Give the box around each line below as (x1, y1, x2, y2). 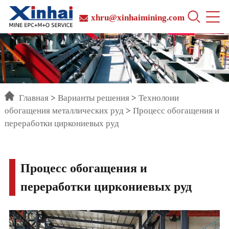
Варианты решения (58, 93, 130, 103)
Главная (19, 93, 49, 103)
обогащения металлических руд (5, 106, 124, 116)
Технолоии (139, 93, 179, 103)
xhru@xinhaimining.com (91, 12, 185, 22)
